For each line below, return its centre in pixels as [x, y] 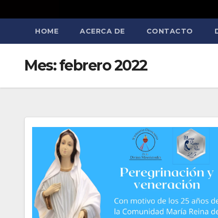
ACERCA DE [102, 31]
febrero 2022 [103, 65]
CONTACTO [170, 31]
